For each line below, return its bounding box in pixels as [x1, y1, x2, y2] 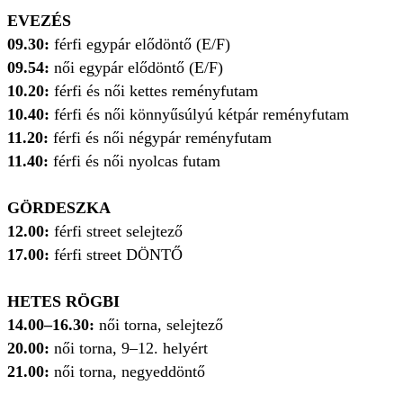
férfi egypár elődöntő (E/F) [49, 35, 230, 54]
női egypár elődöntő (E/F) [54, 58, 223, 77]
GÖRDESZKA [7, 199, 111, 218]
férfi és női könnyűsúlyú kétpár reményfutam [49, 105, 349, 124]
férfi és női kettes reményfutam [49, 82, 258, 101]
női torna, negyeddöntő [49, 363, 214, 381]
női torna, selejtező [94, 316, 223, 335]
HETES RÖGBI [7, 292, 120, 311]
